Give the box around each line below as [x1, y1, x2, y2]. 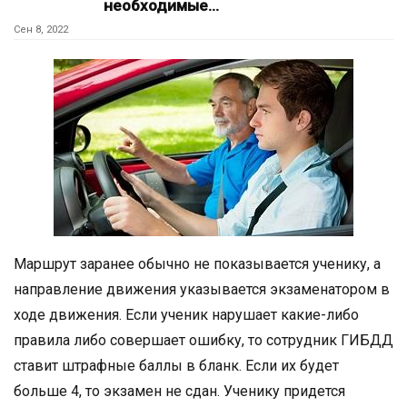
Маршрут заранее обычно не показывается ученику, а [14, 255, 381, 273]
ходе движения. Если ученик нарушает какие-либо [14, 306, 359, 324]
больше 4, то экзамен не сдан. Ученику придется [14, 382, 345, 401]
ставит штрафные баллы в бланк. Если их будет [14, 357, 339, 375]
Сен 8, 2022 [14, 24, 68, 36]
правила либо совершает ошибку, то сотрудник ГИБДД [14, 332, 393, 350]
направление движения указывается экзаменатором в [14, 281, 390, 299]
